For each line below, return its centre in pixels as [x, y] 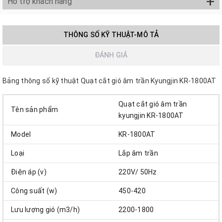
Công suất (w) [34, 191]
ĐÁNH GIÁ [111, 55]
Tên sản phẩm [34, 110]
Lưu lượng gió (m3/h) [45, 210]
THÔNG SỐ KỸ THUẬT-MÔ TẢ [111, 35]
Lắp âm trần [138, 153]
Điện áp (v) [29, 172]
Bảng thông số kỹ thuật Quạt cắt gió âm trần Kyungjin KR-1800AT [110, 81]
